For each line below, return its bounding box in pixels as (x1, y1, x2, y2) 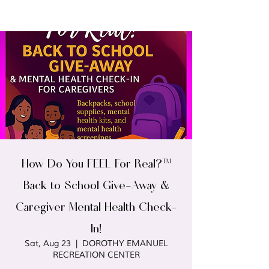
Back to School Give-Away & (23, 175, 169, 192)
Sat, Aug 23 (24, 238, 71, 249)
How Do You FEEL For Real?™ (21, 154, 171, 171)
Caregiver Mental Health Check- (15, 197, 177, 214)
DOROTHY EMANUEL (82, 238, 168, 249)
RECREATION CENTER (52, 250, 140, 260)
